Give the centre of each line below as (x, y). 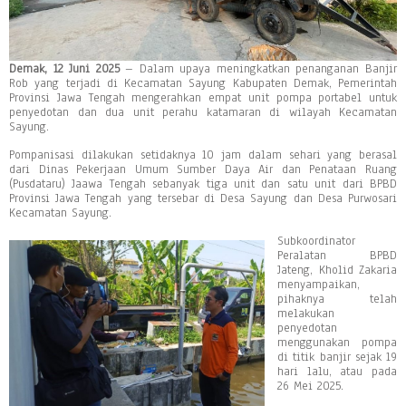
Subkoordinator (316, 241)
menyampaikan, (319, 284)
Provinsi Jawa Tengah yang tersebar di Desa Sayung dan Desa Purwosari (203, 198)
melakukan (306, 313)
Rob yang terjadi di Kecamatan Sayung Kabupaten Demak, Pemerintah (203, 83)
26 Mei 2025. (310, 386)
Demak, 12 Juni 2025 (64, 68)
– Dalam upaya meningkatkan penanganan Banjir (258, 68)
